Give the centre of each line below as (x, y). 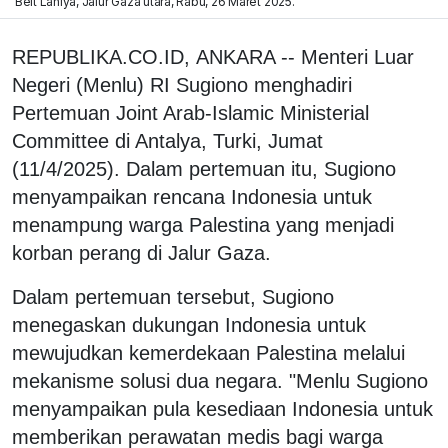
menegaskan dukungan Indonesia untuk (189, 324)
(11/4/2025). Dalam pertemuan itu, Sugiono (204, 168)
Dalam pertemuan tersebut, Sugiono (173, 296)
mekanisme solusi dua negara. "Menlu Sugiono (220, 380)
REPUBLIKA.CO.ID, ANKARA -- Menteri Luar (213, 56)
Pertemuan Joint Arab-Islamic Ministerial (190, 112)
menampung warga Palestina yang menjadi (203, 224)
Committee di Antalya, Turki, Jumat (167, 140)
